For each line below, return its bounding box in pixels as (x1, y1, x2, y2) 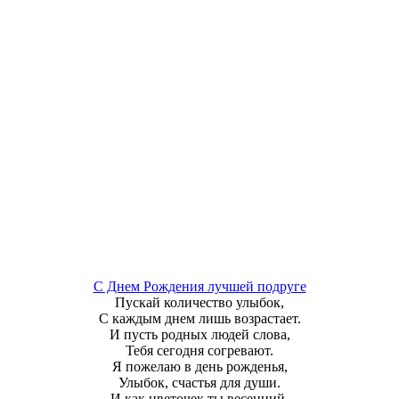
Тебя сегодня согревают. (126, 343, 273, 358)
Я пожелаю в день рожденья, (111, 359, 288, 374)
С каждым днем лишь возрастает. (98, 311, 301, 326)
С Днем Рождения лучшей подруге (93, 279, 306, 294)
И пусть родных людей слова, (109, 327, 290, 342)
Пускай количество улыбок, (115, 295, 284, 310)
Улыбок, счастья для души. (118, 375, 281, 390)
